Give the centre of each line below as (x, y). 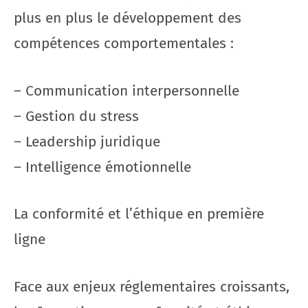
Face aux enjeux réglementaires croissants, (152, 286)
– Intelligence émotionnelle (102, 167)
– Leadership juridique (87, 141)
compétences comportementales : (124, 43)
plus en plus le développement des (128, 18)
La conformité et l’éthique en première (139, 214)
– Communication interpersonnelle (126, 90)
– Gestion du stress (76, 116)
